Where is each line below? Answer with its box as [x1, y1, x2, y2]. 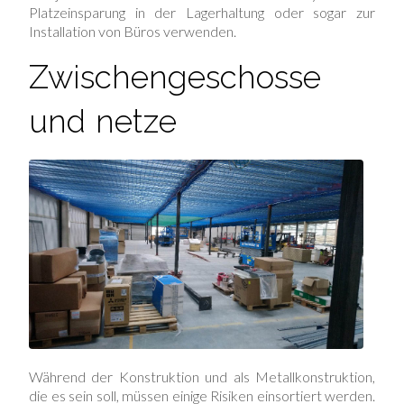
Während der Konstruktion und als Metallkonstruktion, [29, 367, 375, 385]
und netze [29, 103, 177, 141]
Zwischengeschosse [29, 59, 321, 96]
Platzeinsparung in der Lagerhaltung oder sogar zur [29, 4, 375, 22]
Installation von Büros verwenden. [29, 23, 236, 41]
